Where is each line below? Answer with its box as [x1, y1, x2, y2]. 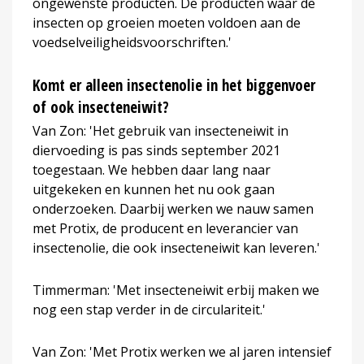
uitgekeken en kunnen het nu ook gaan [32, 180, 275, 198]
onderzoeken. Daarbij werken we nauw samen [32, 199, 314, 218]
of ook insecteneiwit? [32, 96, 169, 118]
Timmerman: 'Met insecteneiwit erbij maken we [32, 280, 319, 299]
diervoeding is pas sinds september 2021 [32, 141, 280, 159]
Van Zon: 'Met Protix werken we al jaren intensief [32, 342, 331, 361]
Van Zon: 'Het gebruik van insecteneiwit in [32, 121, 288, 140]
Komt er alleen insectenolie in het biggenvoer [32, 74, 315, 96]
